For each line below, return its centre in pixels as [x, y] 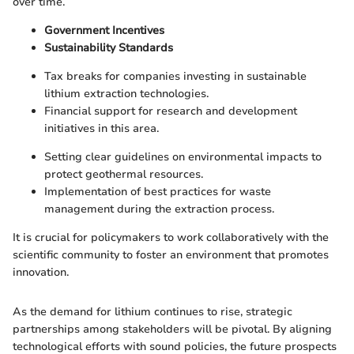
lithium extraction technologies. [126, 94]
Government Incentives [104, 31]
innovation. [41, 273]
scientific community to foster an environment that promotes [171, 255]
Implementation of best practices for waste [158, 192]
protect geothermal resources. [124, 175]
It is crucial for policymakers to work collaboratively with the [171, 238]
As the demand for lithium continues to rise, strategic [153, 312]
